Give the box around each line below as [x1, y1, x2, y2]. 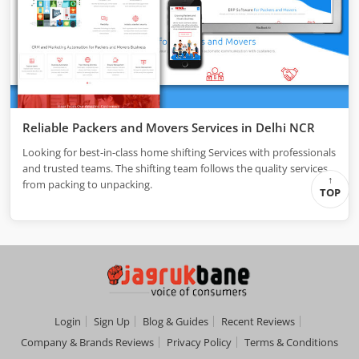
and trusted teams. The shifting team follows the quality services [22, 161, 328, 176]
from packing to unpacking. [22, 177, 152, 192]
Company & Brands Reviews [21, 335, 154, 350]
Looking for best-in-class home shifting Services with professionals [22, 145, 336, 160]
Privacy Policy [167, 335, 232, 350]
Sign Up [93, 314, 130, 329]
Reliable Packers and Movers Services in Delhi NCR [22, 119, 315, 136]
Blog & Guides [142, 314, 208, 329]
